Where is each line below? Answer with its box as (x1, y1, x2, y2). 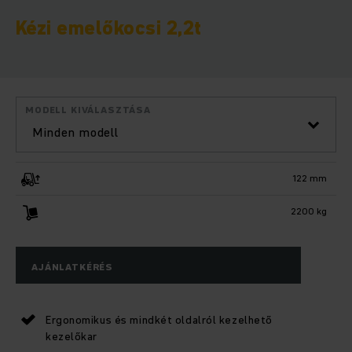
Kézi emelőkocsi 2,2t (16, 15, 202, 42)
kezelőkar (46, 328, 98, 344)
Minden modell (32, 123, 119, 141)
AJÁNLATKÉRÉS (31, 259, 114, 273)
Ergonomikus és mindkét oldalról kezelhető (46, 311, 273, 328)
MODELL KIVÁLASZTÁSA (25, 103, 151, 117)
